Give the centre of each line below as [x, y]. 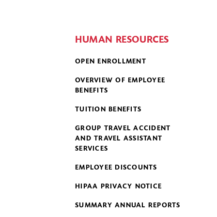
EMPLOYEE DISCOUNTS [116, 168]
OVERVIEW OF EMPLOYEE [120, 81]
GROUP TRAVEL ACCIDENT [123, 129]
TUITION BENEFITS [108, 110]
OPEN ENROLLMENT [111, 62]
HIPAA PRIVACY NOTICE [118, 187]
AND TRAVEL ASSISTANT [119, 139]
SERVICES [92, 149]
